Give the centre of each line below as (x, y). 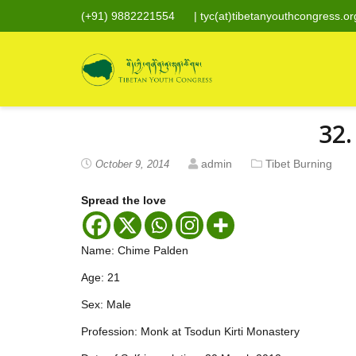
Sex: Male (106, 304)
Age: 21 (101, 277)
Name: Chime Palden (135, 250)
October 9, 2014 (132, 164)
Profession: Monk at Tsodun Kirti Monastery (190, 331)
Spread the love (124, 200)
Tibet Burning (299, 164)
